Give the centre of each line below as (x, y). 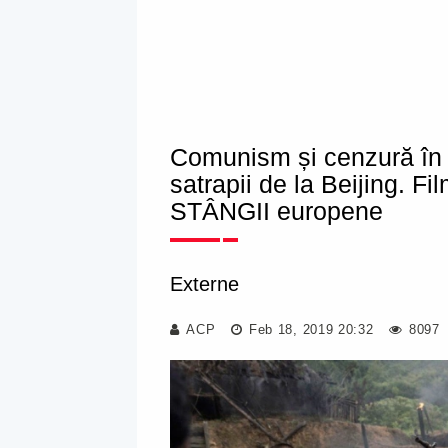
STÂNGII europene (276, 211)
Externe (204, 284)
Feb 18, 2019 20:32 (309, 329)
